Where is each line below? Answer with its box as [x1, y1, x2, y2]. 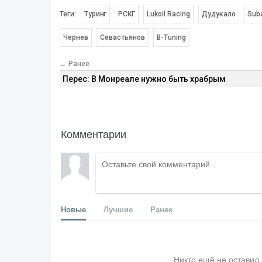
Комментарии [61, 125, 126, 141]
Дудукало [201, 9, 236, 18]
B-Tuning [157, 33, 186, 42]
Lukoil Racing [146, 9, 190, 18]
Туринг [84, 9, 107, 18]
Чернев [63, 33, 88, 42]
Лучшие [104, 203, 133, 215]
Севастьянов [100, 33, 145, 42]
